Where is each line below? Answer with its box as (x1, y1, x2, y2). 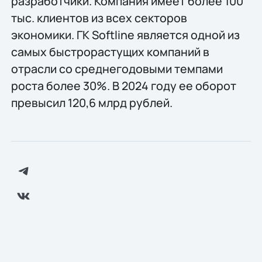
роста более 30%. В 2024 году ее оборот (11, 77, 236, 94)
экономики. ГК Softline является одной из (11, 26, 240, 43)
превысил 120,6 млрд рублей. (11, 94, 173, 111)
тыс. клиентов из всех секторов (11, 9, 187, 26)
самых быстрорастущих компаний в (11, 43, 209, 60)
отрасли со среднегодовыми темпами (11, 60, 223, 77)
